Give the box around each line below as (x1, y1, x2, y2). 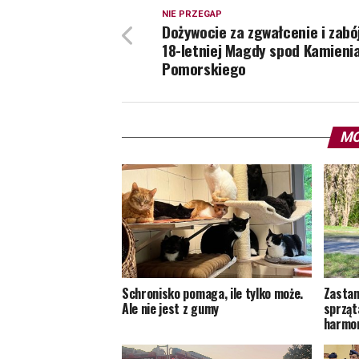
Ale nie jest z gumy (122, 299, 219, 319)
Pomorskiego (162, 57, 246, 81)
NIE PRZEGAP (162, 9, 222, 20)
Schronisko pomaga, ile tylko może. (122, 284, 304, 304)
